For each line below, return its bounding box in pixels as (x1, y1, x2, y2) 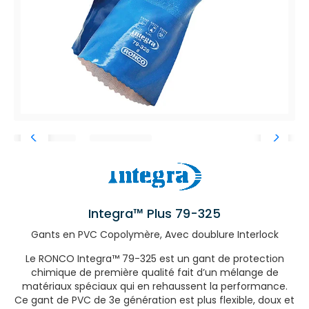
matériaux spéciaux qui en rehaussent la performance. (21, 279, 288, 293)
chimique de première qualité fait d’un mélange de (30, 266, 279, 279)
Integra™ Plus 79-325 (88, 205, 221, 222)
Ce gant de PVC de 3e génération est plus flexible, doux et (14, 293, 295, 307)
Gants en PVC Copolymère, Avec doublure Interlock (30, 228, 279, 241)
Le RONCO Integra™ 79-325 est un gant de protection (25, 252, 284, 266)
